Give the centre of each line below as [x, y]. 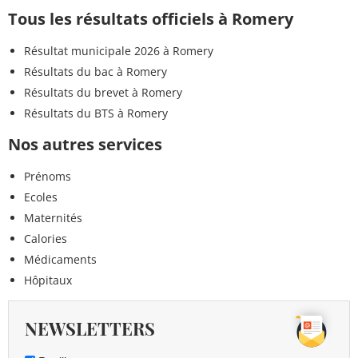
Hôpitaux [48, 280]
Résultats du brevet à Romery [103, 93]
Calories [46, 239]
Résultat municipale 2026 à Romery [119, 51]
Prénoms [48, 177]
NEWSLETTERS [90, 329]
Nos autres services [85, 145]
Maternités [53, 218]
